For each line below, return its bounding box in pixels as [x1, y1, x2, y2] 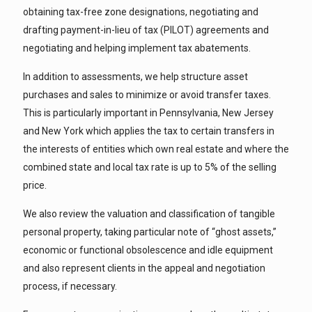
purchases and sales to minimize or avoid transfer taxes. [23, 89, 271, 100]
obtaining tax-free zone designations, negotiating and [23, 6, 258, 17]
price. [23, 180, 47, 191]
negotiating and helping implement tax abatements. [23, 42, 251, 54]
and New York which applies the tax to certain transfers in [23, 125, 274, 136]
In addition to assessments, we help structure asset [23, 71, 248, 82]
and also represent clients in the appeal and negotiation [23, 263, 265, 274]
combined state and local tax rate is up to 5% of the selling [23, 162, 276, 173]
